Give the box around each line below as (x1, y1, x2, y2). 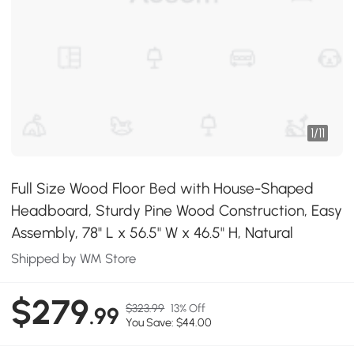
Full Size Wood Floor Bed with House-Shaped (11, 179, 314, 198)
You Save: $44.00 (126, 315, 213, 330)
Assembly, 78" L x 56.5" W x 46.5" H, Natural (11, 224, 294, 242)
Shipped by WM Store (11, 250, 137, 266)
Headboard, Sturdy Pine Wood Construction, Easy (11, 201, 343, 220)
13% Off (171, 301, 206, 316)
